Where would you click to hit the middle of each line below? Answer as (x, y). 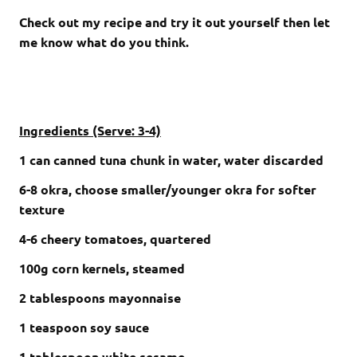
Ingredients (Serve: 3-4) (90, 131)
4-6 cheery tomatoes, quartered (115, 239)
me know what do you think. (104, 42)
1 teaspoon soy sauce (84, 328)
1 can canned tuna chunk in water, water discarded (171, 160)
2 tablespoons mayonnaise (100, 298)
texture (42, 210)
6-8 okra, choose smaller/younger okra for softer (168, 190)
